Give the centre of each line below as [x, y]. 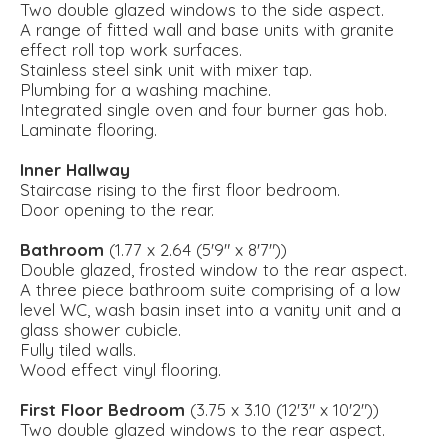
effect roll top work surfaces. [131, 50]
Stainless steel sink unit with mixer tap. [166, 70]
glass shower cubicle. [100, 330]
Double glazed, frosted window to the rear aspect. [213, 270]
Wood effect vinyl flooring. [120, 370]
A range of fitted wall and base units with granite [207, 30]
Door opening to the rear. [117, 210]
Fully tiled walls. [78, 350]
